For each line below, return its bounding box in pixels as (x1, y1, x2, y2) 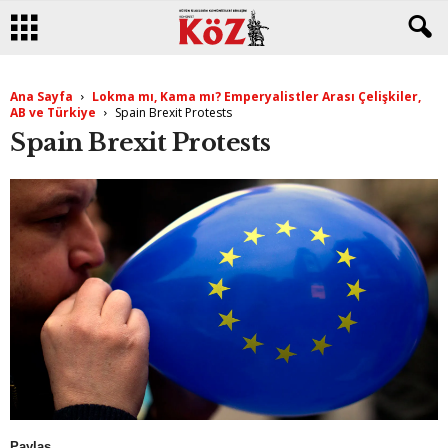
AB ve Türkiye (10, 104, 96, 121)
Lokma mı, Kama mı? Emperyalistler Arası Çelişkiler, (92, 88, 421, 105)
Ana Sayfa (10, 88, 73, 105)
